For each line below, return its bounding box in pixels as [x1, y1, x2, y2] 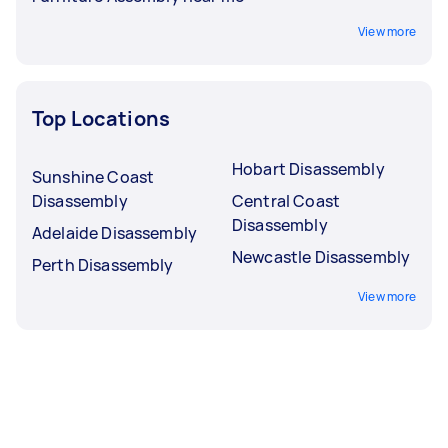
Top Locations [32, 104, 170, 132]
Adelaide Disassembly [32, 221, 197, 244]
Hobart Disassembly [232, 157, 385, 180]
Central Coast [232, 189, 340, 212]
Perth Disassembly [32, 253, 174, 276]
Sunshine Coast [32, 165, 155, 188]
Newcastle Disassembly [232, 245, 411, 268]
